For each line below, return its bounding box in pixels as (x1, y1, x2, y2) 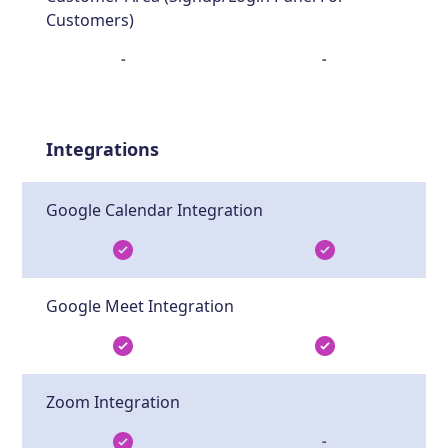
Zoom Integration (46, 390, 181, 413)
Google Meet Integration (46, 294, 235, 317)
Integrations (46, 136, 160, 161)
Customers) (46, 8, 135, 31)
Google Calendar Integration (46, 198, 264, 221)
